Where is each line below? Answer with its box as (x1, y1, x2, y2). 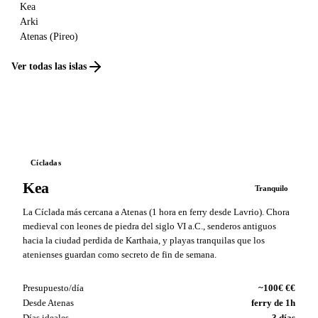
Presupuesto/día (23, 282, 84, 293)
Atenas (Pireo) (20, 31, 78, 42)
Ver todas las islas (11, 61, 87, 72)
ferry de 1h (251, 297, 295, 308)
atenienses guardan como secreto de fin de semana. (23, 249, 216, 260)
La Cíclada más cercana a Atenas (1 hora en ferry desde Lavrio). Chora (23, 207, 290, 217)
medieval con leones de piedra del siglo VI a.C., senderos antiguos (23, 221, 276, 231)
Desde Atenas (23, 297, 74, 308)
